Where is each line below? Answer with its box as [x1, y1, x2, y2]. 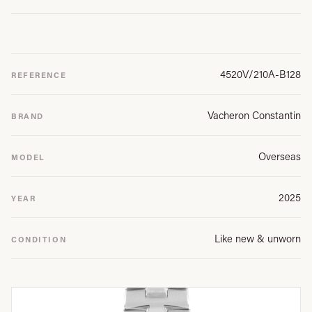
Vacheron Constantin [208, 108, 301, 122]
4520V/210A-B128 [220, 67, 301, 81]
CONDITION [11, 234, 67, 244]
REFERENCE [11, 70, 67, 80]
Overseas [258, 149, 301, 163]
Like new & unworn [214, 231, 301, 245]
